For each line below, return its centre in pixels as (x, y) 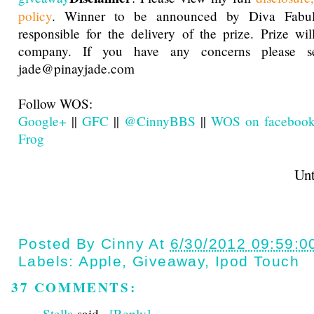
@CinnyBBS (160, 121)
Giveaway (169, 261)
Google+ (42, 121)
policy (35, 16)
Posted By (60, 244)
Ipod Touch (258, 261)
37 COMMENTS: (74, 288)
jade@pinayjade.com (76, 69)
